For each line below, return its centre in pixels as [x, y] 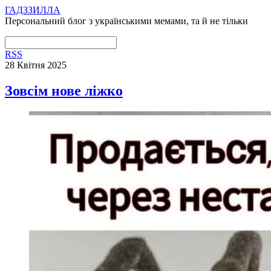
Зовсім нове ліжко [64, 90]
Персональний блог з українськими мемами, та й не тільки [126, 21]
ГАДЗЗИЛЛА [33, 10]
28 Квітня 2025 [36, 65]
